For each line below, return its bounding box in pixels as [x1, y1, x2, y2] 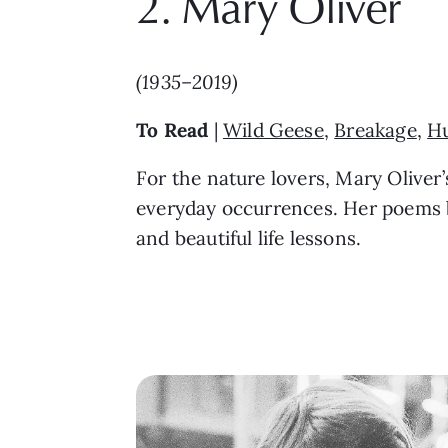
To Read [136, 118, 209, 143]
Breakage [334, 118, 417, 143]
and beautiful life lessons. [136, 226, 362, 251]
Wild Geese [222, 118, 324, 143]
